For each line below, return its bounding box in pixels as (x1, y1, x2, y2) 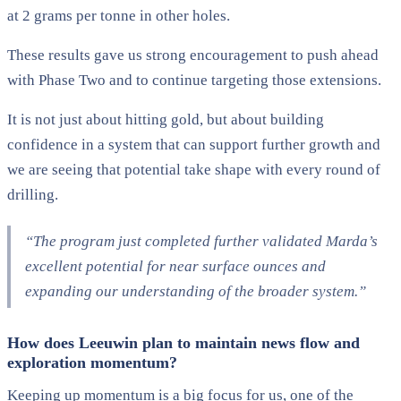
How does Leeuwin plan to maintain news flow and (7, 333, 360, 352)
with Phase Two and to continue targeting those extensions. (7, 71, 381, 89)
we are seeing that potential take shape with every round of (7, 160, 380, 178)
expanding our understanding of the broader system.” (25, 282, 366, 300)
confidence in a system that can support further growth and (7, 135, 380, 153)
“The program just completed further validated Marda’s (25, 232, 378, 250)
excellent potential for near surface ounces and (25, 257, 326, 275)
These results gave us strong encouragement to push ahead (7, 46, 379, 64)
